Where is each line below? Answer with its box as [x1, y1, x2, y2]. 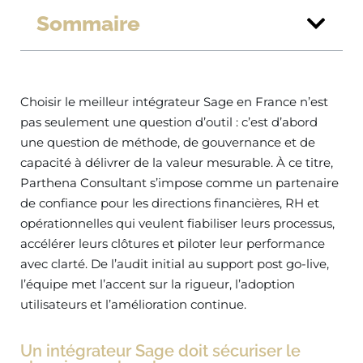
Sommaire [36, 11, 140, 36]
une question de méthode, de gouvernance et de [20, 135, 315, 150]
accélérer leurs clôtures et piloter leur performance [20, 236, 325, 251]
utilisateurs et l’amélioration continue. [20, 297, 246, 312]
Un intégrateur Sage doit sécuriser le [20, 341, 301, 361]
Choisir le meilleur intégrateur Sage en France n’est [20, 94, 328, 109]
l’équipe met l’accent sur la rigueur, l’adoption [20, 276, 295, 292]
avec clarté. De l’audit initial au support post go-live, [20, 256, 329, 271]
